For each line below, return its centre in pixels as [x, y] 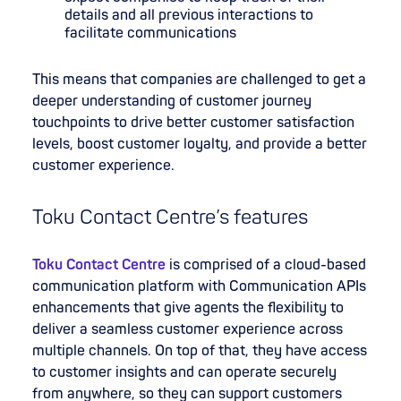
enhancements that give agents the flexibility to [188, 307]
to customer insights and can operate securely [184, 372]
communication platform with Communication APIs [199, 286]
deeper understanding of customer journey [172, 101]
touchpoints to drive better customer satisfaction [193, 122]
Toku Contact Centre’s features [170, 217]
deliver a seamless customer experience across [188, 329]
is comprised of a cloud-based [266, 264]
